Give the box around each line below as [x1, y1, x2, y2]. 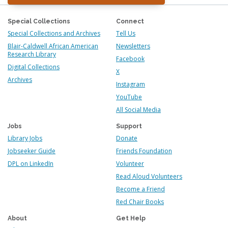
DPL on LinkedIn [8, 159, 53, 168]
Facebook [116, 54, 145, 63]
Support [116, 123, 142, 130]
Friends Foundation [116, 147, 172, 155]
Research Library [8, 50, 56, 59]
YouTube [116, 93, 142, 101]
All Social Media [116, 105, 161, 114]
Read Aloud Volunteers [116, 172, 182, 181]
